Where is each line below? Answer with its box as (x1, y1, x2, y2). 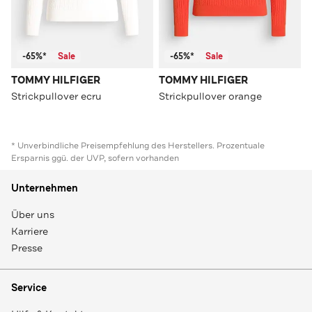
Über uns (11, 208, 54, 221)
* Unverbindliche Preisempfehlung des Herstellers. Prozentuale (11, 139, 265, 151)
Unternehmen (11, 181, 78, 195)
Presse (11, 241, 42, 254)
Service (11, 281, 47, 295)
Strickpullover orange (159, 89, 262, 102)
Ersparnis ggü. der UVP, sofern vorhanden (11, 152, 179, 164)
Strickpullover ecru (11, 89, 102, 102)
